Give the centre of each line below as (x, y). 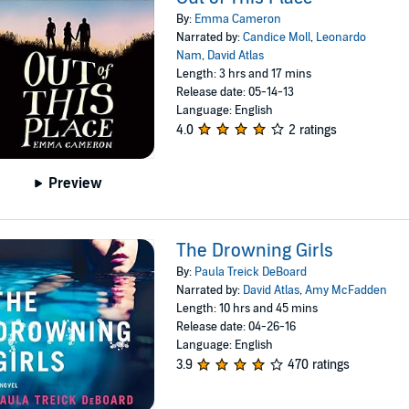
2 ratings (313, 130)
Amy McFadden (346, 291)
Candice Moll (277, 37)
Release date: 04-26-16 (236, 327)
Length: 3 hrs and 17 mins (244, 73)
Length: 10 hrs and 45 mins (247, 309)
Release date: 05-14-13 (236, 92)
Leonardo (341, 37)
